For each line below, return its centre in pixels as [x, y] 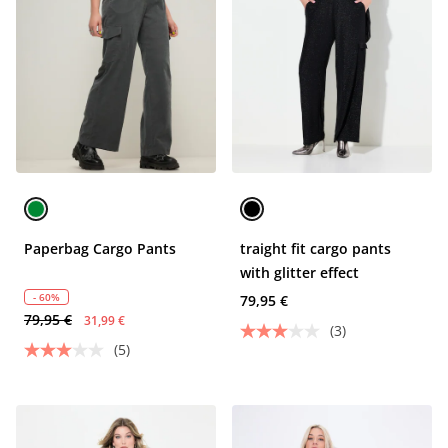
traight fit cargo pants [315, 248]
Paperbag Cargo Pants [100, 248]
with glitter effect [299, 272]
